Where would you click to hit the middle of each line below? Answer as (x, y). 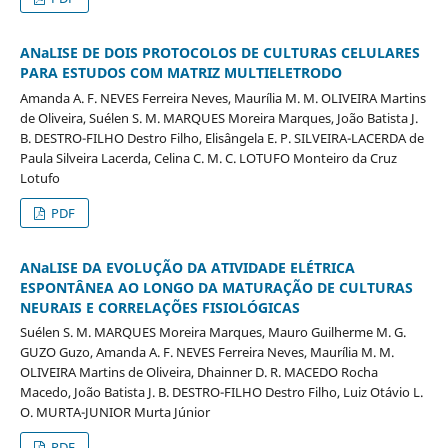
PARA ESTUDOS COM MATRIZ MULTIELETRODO (180, 72)
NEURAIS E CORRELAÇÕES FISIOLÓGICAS (159, 307)
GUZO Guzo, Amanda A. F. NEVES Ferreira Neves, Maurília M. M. (206, 352)
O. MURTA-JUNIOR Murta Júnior (114, 412)
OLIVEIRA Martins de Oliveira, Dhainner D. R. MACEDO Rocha (198, 372)
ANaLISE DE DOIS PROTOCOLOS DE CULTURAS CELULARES (219, 52)
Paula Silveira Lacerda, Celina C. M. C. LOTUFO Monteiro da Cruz (208, 157)
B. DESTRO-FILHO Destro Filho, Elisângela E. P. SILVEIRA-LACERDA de (221, 137)
